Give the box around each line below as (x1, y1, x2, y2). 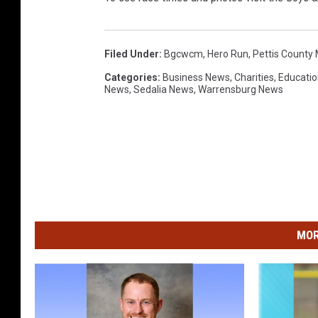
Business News (163, 72, 230, 84)
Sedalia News (133, 84, 194, 96)
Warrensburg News (198, 84, 283, 96)
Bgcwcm (164, 48, 203, 60)
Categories (104, 72, 158, 84)
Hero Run (207, 48, 248, 60)
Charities (234, 72, 274, 84)
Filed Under (104, 48, 159, 60)
